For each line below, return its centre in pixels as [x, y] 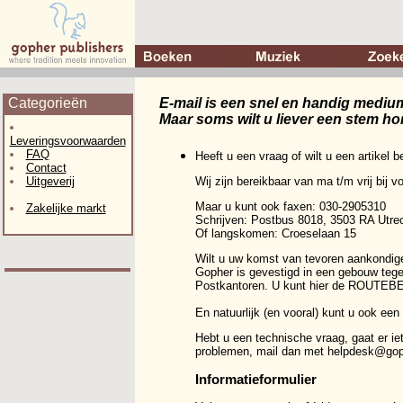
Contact [46, 168]
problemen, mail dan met [261, 351]
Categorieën [47, 103]
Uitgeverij [50, 181]
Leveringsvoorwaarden [67, 141]
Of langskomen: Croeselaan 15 [276, 233]
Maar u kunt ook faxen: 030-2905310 [291, 206]
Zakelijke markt [66, 208]
